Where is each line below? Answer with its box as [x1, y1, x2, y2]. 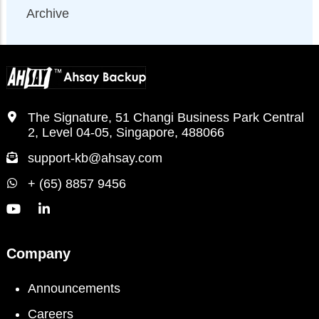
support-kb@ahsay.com [28, 151, 162, 165]
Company [6, 246, 70, 261]
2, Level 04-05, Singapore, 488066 [28, 125, 224, 140]
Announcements [28, 281, 120, 296]
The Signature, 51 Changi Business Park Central [28, 110, 304, 125]
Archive [26, 6, 69, 21]
